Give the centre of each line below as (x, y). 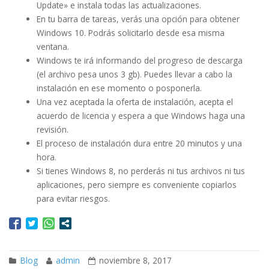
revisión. (52, 129)
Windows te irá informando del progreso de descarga (139, 60)
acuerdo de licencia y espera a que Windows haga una (141, 115)
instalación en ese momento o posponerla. (119, 88)
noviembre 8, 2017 (135, 260)
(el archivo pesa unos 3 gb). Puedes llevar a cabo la (134, 74)
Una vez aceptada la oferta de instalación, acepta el (134, 101)
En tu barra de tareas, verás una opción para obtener (138, 19)
